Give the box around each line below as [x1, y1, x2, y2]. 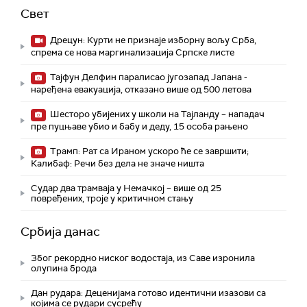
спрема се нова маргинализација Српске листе [31, 47, 234, 58]
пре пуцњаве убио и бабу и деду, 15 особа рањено [31, 121, 248, 132]
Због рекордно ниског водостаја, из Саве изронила [31, 252, 255, 264]
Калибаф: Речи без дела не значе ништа [31, 158, 204, 169]
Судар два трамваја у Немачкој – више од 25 [31, 182, 221, 194]
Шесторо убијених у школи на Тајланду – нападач [48, 108, 265, 120]
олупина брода [31, 262, 97, 274]
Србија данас [21, 223, 100, 240]
